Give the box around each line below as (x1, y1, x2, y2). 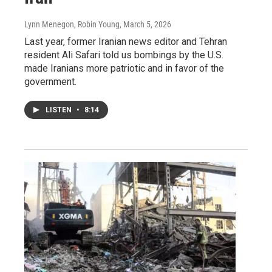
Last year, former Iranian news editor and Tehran (24, 35, 227, 47)
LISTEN (46, 105, 73, 114)
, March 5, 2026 (120, 19, 171, 29)
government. (24, 75, 76, 87)
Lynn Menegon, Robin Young (24, 19, 120, 29)
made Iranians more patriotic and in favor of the (24, 62, 224, 74)
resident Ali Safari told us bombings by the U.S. (24, 49, 223, 61)
